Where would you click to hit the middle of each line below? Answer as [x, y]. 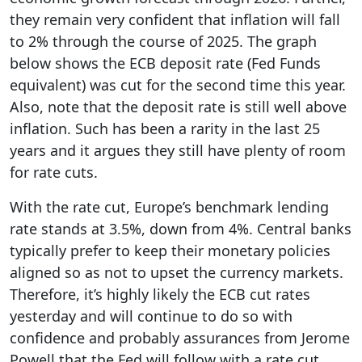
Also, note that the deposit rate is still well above [178, 107]
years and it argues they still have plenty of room [178, 151]
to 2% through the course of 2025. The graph [163, 42]
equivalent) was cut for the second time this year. [178, 85]
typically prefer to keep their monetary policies [170, 251]
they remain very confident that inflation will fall [175, 20]
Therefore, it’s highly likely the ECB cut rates [160, 295]
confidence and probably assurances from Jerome [180, 338]
